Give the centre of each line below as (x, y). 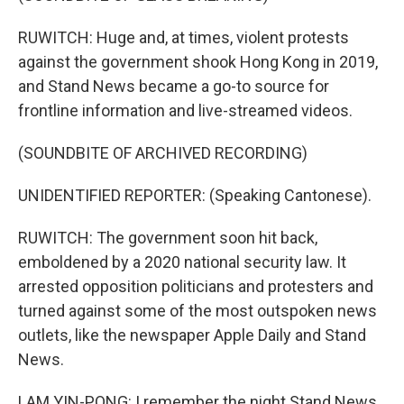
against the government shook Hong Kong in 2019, (198, 62)
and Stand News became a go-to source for (174, 86)
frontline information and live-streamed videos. (185, 110)
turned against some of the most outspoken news (197, 311)
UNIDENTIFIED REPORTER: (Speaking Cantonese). (195, 195)
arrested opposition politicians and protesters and (196, 286)
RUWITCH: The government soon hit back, (168, 238)
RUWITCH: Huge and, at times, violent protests (184, 37)
